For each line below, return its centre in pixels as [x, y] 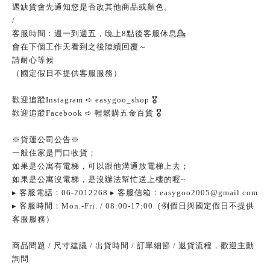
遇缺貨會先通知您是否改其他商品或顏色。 [92, 7]
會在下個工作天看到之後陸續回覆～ [80, 47]
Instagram [66, 100]
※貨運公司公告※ [46, 140]
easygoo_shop [122, 100]
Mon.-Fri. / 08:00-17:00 [107, 206]
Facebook [65, 113]
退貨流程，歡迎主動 [216, 246]
